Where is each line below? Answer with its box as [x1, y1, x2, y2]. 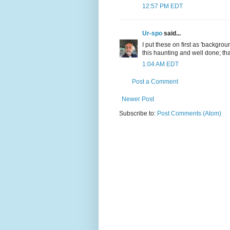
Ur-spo [142, 30, 162, 37]
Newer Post [122, 95, 154, 103]
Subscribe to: [119, 110, 157, 118]
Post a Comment [132, 78, 178, 86]
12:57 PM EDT [142, 3, 183, 10]
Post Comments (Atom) [157, 110, 221, 118]
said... [162, 30, 181, 37]
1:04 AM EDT [142, 61, 179, 68]
